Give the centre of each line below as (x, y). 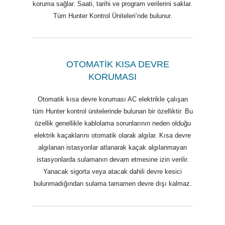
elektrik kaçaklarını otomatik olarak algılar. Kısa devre (113, 136)
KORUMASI (113, 77)
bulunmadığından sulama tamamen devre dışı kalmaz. (113, 184)
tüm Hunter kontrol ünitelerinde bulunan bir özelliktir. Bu (113, 111)
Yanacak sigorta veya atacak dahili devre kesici (113, 172)
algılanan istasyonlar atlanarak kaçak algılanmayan (113, 148)
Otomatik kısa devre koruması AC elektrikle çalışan (113, 99)
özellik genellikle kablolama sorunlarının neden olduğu (113, 124)
